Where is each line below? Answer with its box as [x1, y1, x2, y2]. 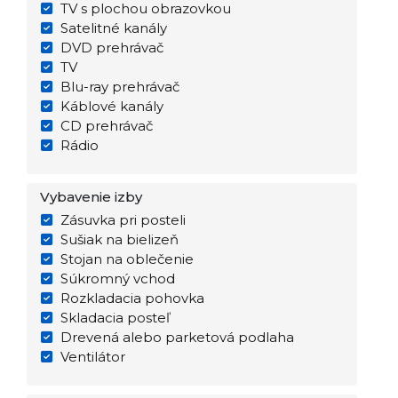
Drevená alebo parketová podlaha [60, 329, 294, 346]
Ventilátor [60, 348, 125, 365]
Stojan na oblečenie [60, 251, 194, 267]
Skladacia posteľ [60, 309, 170, 326]
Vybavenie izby [40, 188, 142, 205]
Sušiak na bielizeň [60, 231, 179, 248]
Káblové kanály [60, 98, 163, 115]
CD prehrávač [60, 117, 153, 134]
